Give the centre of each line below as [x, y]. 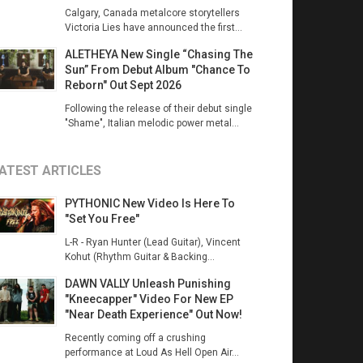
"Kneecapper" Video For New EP [149, 299]
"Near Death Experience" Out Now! [153, 314]
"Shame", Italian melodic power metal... [152, 123]
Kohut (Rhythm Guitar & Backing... [139, 257]
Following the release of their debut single [158, 109]
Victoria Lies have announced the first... [153, 28]
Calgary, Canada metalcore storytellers [152, 13]
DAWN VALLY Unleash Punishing [147, 284]
